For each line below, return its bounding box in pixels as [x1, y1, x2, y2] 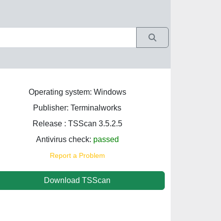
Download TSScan [44, 176, 110, 184]
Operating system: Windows [28, 88, 126, 96]
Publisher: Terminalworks [33, 104, 121, 112]
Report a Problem [49, 151, 105, 159]
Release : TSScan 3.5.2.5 [32, 119, 122, 128]
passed [93, 135, 119, 144]
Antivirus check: [36, 135, 93, 144]
